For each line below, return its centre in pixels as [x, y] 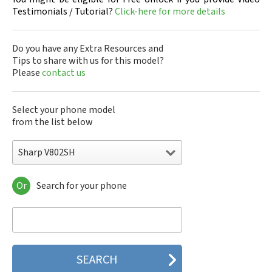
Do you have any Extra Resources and [88, 49]
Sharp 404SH [39, 223]
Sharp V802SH [47, 152]
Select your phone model [64, 110]
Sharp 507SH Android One [65, 248]
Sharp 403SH [39, 211]
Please [27, 73]
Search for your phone [82, 186]
